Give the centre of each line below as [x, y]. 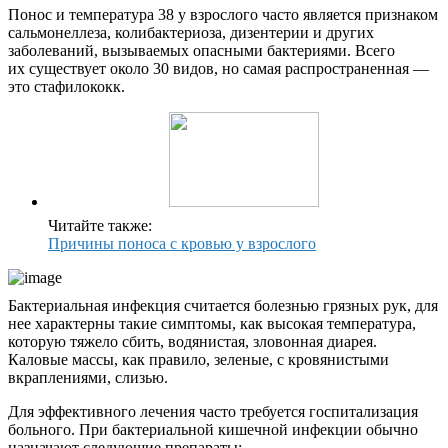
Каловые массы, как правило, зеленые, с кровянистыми [198, 360]
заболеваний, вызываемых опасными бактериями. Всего [201, 51]
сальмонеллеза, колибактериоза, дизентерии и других [191, 33]
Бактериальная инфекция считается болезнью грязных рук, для [223, 306]
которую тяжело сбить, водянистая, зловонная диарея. [192, 342]
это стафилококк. [66, 87]
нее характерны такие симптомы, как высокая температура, [212, 324]
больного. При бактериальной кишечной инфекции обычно [213, 430]
